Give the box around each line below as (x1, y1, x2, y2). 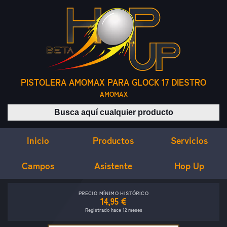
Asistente (94, 160, 133, 171)
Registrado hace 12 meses (85, 207, 142, 213)
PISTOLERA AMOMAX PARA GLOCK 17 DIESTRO (21, 77, 206, 88)
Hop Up (174, 160, 204, 172)
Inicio (26, 134, 49, 146)
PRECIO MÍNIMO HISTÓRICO (78, 190, 149, 197)
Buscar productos (112, 105, 175, 115)
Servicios (170, 134, 208, 146)
